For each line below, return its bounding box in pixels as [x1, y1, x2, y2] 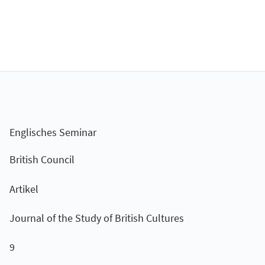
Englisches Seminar [9, 125, 96, 140]
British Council [9, 153, 75, 167]
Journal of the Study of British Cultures [9, 211, 184, 225]
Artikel [9, 182, 38, 196]
